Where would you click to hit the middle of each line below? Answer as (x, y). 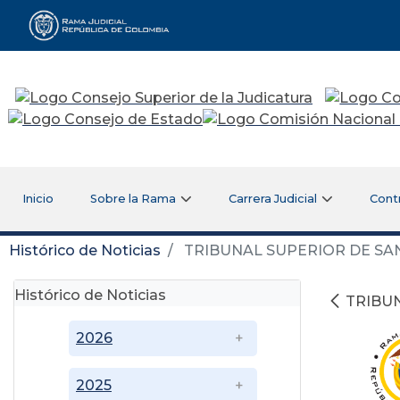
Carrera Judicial (273, 198)
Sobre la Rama (133, 198)
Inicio (37, 198)
